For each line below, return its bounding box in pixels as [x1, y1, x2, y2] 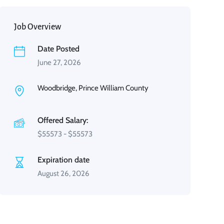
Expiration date [37, 155, 89, 164]
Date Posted [37, 44, 79, 53]
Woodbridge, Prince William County [37, 83, 148, 92]
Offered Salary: [37, 115, 88, 125]
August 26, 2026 [37, 169, 89, 178]
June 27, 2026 [37, 58, 81, 67]
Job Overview [13, 22, 61, 31]
